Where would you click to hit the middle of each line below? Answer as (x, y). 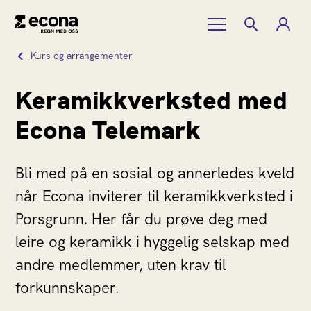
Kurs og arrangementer (82, 56)
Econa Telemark (108, 130)
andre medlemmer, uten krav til (121, 265)
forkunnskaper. (67, 288)
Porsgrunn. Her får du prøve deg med (142, 219)
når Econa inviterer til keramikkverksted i (154, 196)
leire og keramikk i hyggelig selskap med (153, 242)
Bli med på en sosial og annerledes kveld (155, 173)
